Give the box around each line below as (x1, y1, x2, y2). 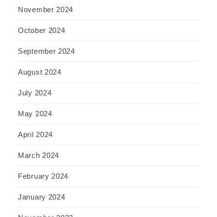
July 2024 (18, 89, 52, 97)
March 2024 (18, 151, 59, 160)
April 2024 (18, 130, 53, 139)
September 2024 (18, 47, 75, 56)
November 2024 (18, 5, 74, 14)
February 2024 (18, 172, 69, 181)
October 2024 (18, 26, 65, 35)
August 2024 (18, 68, 62, 77)
